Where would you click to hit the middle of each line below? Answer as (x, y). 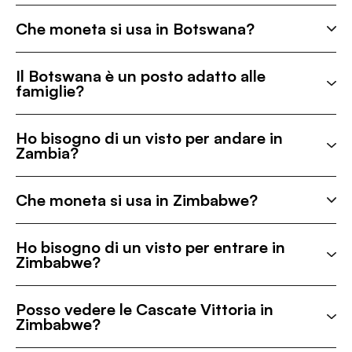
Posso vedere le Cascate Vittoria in (145, 309)
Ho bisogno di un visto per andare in (149, 138)
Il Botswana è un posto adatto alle (141, 76)
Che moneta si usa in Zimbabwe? (137, 200)
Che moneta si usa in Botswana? (135, 29)
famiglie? (50, 91)
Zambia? (47, 153)
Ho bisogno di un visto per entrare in (150, 247)
